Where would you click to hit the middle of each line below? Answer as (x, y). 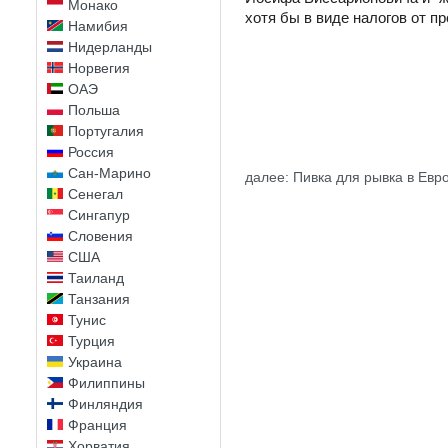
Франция (97, 425)
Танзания (99, 299)
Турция (91, 341)
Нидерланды (110, 47)
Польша (94, 110)
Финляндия (105, 404)
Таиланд (96, 278)
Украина (95, 362)
